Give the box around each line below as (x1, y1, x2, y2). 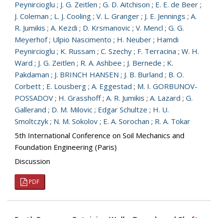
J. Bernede (127, 58, 162, 68)
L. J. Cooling (54, 11, 91, 21)
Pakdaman (15, 70, 49, 79)
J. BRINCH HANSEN (54, 70, 119, 79)
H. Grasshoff (58, 93, 101, 103)
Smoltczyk (15, 116, 48, 126)
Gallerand (15, 105, 46, 114)
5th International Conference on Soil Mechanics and (15, 130, 184, 140)
